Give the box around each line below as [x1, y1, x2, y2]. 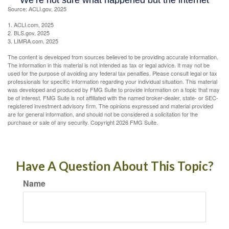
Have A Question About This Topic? [15, 158, 214, 173]
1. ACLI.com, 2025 [8, 20, 54, 29]
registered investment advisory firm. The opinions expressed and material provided [8, 101, 213, 110]
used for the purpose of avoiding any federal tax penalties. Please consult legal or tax [8, 68, 217, 77]
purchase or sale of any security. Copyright [8, 118, 116, 126]
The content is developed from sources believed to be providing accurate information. [8, 52, 218, 61]
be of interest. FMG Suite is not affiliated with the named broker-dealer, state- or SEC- [8, 93, 218, 102]
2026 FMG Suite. [116, 118, 158, 126]
